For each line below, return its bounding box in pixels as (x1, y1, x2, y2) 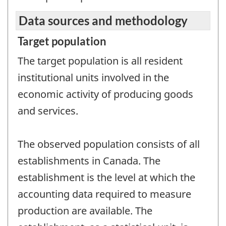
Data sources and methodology (19, 13, 188, 28)
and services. (18, 104, 78, 118)
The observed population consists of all (18, 137, 200, 151)
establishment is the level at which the (18, 171, 195, 185)
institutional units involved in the (18, 71, 169, 85)
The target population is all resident (18, 54, 183, 68)
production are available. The (18, 204, 152, 218)
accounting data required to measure (18, 187, 191, 201)
